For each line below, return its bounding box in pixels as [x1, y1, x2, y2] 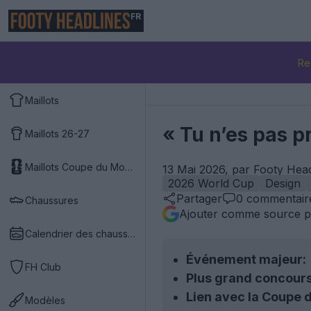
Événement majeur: [186, 252, 306, 267]
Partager [176, 192, 222, 205]
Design [265, 176, 301, 190]
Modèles [25, 294, 65, 306]
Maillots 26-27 [25, 127, 90, 140]
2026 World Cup [168, 176, 254, 190]
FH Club [25, 260, 61, 273]
